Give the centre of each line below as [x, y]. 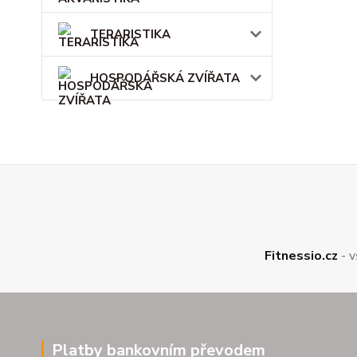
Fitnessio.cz [301, 256]
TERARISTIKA [130, 34]
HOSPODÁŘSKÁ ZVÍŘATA [165, 78]
